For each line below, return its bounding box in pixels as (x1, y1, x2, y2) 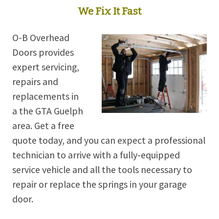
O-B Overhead (12, 31, 69, 44)
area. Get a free (12, 119, 74, 131)
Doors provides (12, 46, 74, 58)
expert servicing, (12, 61, 79, 73)
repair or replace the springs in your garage (12, 178, 187, 190)
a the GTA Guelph (12, 105, 83, 117)
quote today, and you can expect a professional (12, 134, 205, 146)
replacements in (12, 90, 79, 102)
